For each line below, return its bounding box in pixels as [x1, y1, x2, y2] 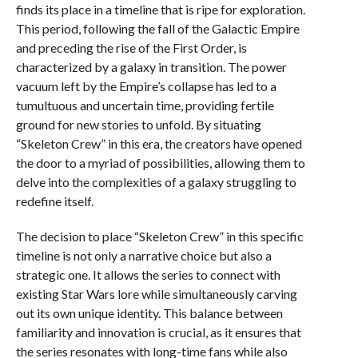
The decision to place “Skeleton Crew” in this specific [15, 229, 304, 244]
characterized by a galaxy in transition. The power [15, 59, 287, 74]
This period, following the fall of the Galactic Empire [15, 21, 300, 36]
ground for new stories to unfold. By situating [15, 117, 261, 132]
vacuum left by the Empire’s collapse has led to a [15, 78, 276, 93]
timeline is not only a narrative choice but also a [15, 248, 272, 263]
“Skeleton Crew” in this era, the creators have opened [15, 136, 302, 151]
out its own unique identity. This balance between [15, 305, 283, 320]
